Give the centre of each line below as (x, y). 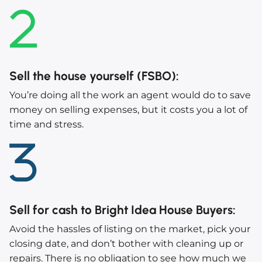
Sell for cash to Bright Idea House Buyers (121, 210)
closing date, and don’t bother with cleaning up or (126, 244)
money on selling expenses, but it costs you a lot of (128, 110)
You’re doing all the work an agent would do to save (130, 95)
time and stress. (46, 125)
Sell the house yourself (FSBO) (93, 76)
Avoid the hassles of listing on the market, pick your (130, 229)
